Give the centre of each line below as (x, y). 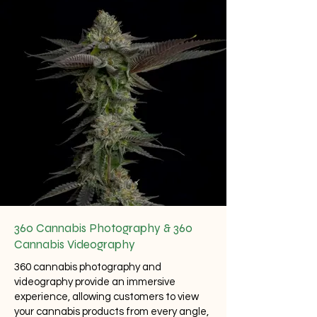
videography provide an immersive (95, 282)
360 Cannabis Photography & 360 (103, 228)
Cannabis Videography (75, 244)
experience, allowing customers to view (106, 297)
